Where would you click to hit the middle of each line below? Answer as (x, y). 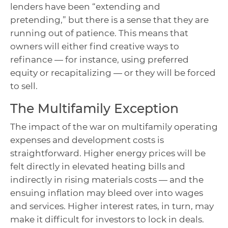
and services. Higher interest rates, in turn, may (112, 206)
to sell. (24, 86)
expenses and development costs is (87, 140)
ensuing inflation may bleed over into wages (107, 193)
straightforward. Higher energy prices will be (108, 153)
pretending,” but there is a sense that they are (109, 20)
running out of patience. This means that (99, 33)
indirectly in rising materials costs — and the (107, 180)
